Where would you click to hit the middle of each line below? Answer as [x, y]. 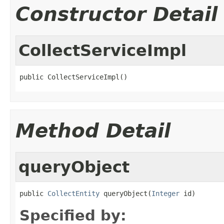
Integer [165, 193]
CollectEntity [73, 193]
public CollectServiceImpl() [73, 77]
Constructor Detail [116, 14]
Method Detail [93, 130]
